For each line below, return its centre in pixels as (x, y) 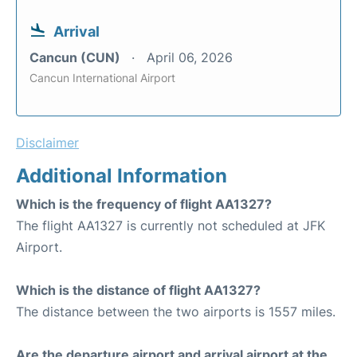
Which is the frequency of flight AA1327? (144, 204)
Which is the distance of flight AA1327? (138, 290)
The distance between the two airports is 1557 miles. (176, 312)
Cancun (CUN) (76, 57)
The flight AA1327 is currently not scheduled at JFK (171, 226)
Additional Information (122, 176)
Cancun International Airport (102, 78)
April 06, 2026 (190, 57)
